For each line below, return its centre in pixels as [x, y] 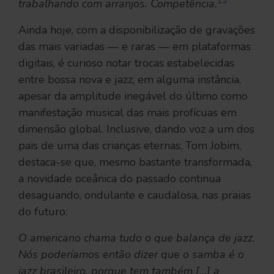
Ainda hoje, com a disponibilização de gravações [137, 30]
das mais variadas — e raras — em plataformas [135, 46]
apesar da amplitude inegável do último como [133, 96]
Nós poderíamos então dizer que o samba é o [131, 254]
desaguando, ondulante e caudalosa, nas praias [135, 195]
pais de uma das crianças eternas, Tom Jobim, [130, 145]
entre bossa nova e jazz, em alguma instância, [130, 79]
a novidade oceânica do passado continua [120, 178]
